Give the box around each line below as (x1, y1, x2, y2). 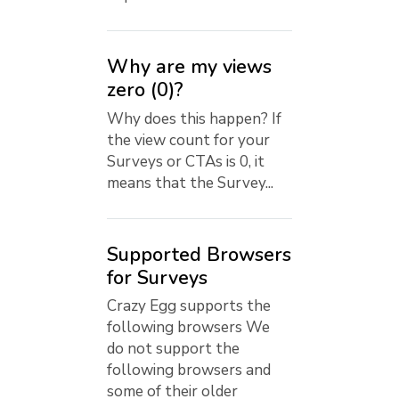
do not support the (107, 338, 240, 360)
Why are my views (107, 53, 272, 80)
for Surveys (107, 264, 208, 291)
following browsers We (107, 317, 270, 338)
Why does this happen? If (107, 108, 281, 129)
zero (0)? (107, 76, 183, 103)
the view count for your (107, 129, 270, 151)
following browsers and (107, 360, 271, 381)
